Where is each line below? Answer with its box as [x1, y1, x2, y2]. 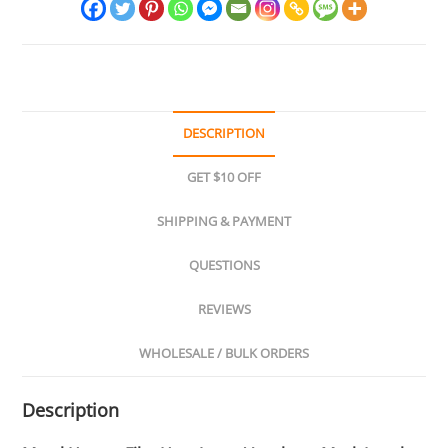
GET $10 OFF [187, 169, 261, 187]
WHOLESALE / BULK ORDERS [139, 345, 309, 363]
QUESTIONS [188, 257, 260, 275]
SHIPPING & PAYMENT [157, 213, 291, 231]
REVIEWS [197, 301, 251, 319]
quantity [21, 6, 78, 26]
